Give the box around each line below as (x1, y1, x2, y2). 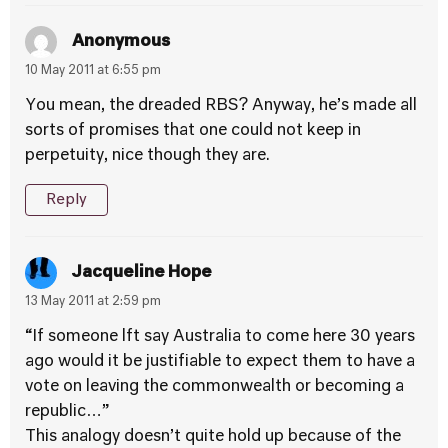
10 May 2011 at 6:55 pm (25, 65, 161, 77)
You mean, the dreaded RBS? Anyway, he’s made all (25, 98, 417, 114)
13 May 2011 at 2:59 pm (25, 296, 161, 308)
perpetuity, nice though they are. (25, 148, 270, 164)
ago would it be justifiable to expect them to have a (25, 354, 415, 370)
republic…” (25, 404, 109, 420)
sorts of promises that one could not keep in (25, 123, 361, 139)
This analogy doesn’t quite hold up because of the (25, 429, 401, 445)
